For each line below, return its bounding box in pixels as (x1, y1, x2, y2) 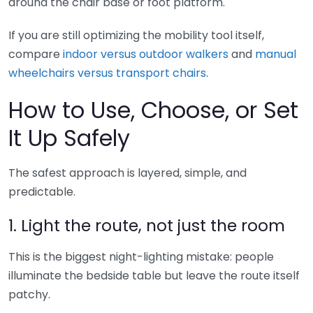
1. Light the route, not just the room (8, 213, 285, 237)
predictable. (8, 183, 75, 200)
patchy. (8, 286, 50, 303)
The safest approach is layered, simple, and (8, 164, 247, 181)
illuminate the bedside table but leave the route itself (8, 267, 300, 284)
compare (8, 45, 63, 62)
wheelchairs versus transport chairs (8, 64, 206, 81)
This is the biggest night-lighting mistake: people (8, 248, 274, 265)
